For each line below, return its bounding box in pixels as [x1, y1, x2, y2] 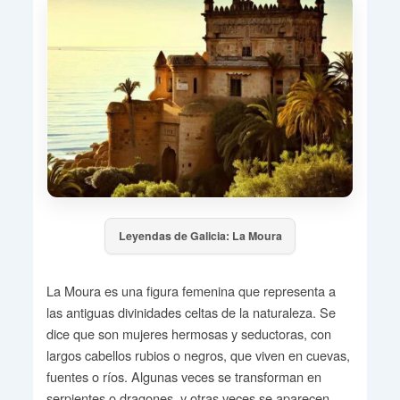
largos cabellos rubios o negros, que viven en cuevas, [46, 346, 350, 365]
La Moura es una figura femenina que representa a [46, 281, 336, 301]
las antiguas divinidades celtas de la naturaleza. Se [46, 303, 336, 322]
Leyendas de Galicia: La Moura [118, 228, 282, 245]
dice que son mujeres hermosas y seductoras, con [46, 324, 331, 344]
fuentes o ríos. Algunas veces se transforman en [46, 367, 321, 387]
